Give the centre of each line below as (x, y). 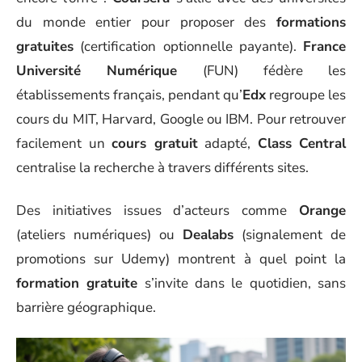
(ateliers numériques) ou (99, 234)
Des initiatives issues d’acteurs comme (158, 210)
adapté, (227, 143)
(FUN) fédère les (261, 71)
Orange (322, 210)
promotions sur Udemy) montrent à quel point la (181, 259)
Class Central (301, 143)
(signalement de (290, 234)
